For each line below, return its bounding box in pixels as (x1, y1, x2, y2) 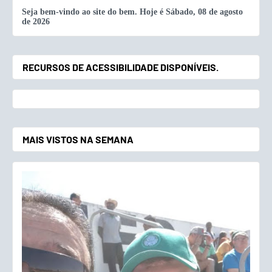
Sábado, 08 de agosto (166, 7, 243, 17)
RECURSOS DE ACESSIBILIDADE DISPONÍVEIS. (22, 61, 219, 73)
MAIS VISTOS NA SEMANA (22, 134, 134, 146)
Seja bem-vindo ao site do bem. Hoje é (22, 7, 166, 17)
